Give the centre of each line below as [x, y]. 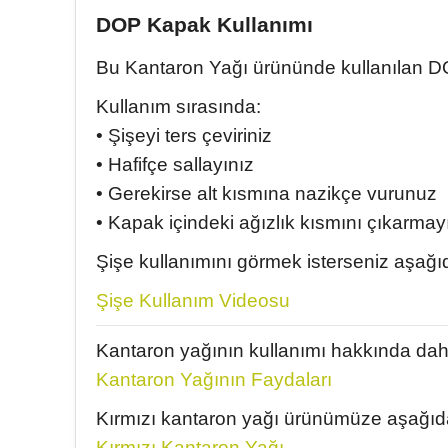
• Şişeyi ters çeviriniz [184, 135]
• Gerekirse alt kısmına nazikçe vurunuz [266, 193]
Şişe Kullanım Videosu [193, 300]
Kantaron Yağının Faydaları [214, 379]
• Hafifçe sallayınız [175, 164]
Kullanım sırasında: [178, 106]
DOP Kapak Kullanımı [204, 25]
